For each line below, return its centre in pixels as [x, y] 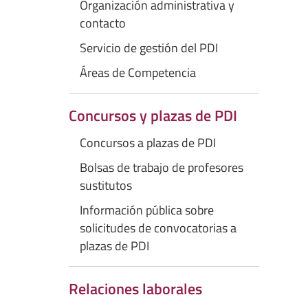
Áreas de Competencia [138, 73]
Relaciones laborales [135, 289]
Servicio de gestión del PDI [149, 48]
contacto [103, 23]
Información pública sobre [147, 210]
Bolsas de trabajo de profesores [162, 167]
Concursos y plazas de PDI [153, 115]
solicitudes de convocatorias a [158, 228]
